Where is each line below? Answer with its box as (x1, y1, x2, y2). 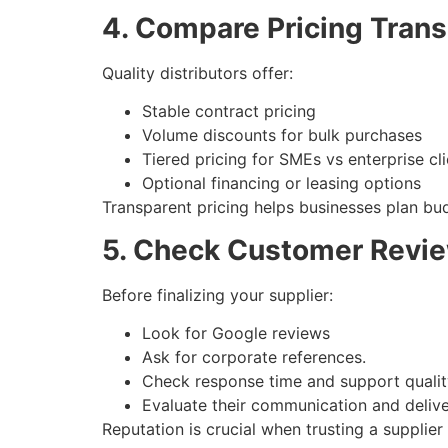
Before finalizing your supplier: (102, 284, 333, 305)
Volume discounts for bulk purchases (142, 125, 422, 146)
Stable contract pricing (142, 101, 316, 122)
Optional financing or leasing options (142, 173, 421, 194)
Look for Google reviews (142, 322, 330, 343)
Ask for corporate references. (142, 346, 366, 367)
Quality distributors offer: (102, 62, 293, 83)
